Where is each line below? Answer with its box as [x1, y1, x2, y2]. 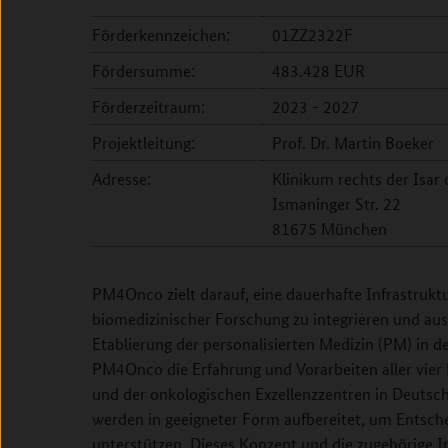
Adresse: [92, 168, 151, 189]
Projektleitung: [92, 132, 195, 153]
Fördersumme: [92, 60, 195, 81]
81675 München [272, 218, 387, 239]
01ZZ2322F [272, 24, 353, 45]
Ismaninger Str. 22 [272, 193, 401, 214]
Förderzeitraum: [92, 96, 205, 117]
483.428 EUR [272, 60, 365, 81]
